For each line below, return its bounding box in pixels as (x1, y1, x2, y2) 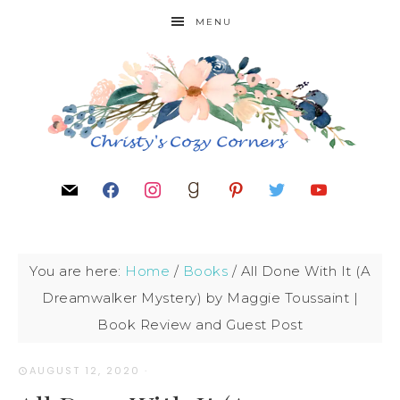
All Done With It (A (237, 262, 371, 279)
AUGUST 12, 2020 (29, 363, 140, 378)
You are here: (29, 262, 125, 279)
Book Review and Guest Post (97, 316, 303, 333)
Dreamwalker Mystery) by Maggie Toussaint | (42, 289, 358, 306)
